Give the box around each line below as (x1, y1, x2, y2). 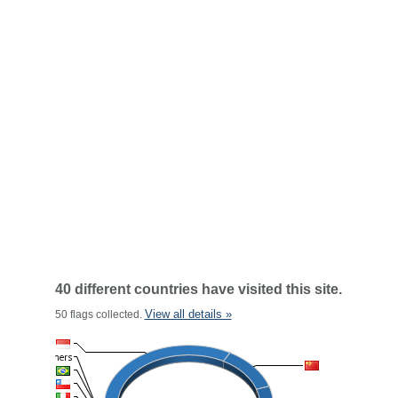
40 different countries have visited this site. (54, 282, 342, 297)
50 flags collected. (54, 308, 145, 321)
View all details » (144, 307, 232, 321)
